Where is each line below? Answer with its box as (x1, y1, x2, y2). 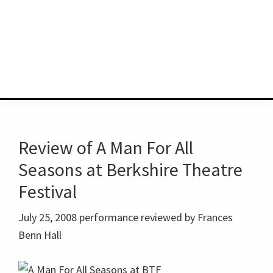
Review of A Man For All (18, 136, 193, 159)
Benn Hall (18, 228, 62, 242)
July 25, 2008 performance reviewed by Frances (18, 210, 233, 224)
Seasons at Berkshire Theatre (18, 158, 243, 181)
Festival (18, 180, 77, 203)
